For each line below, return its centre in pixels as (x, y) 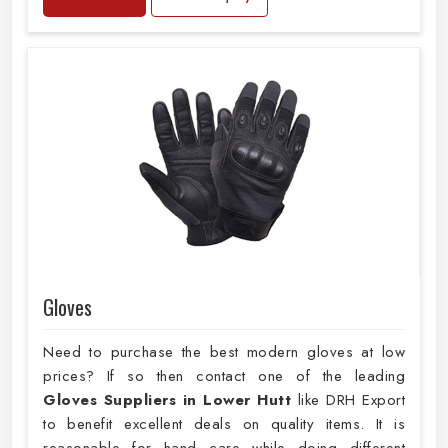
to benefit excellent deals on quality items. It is (224, 424)
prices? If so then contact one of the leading (224, 376)
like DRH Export (348, 400)
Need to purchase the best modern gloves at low (224, 352)
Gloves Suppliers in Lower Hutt (167, 400)
